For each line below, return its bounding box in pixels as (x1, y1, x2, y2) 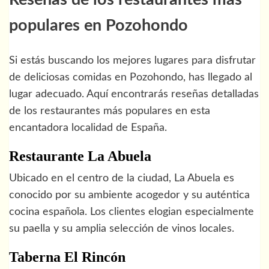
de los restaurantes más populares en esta (9, 105, 210, 116)
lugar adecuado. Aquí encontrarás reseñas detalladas (9, 88, 259, 100)
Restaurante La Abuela (9, 148, 151, 164)
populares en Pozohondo (9, 17, 188, 34)
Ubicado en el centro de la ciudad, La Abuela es (9, 172, 234, 184)
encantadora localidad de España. (9, 122, 167, 133)
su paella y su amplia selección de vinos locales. (9, 223, 234, 234)
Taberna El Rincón (9, 249, 125, 265)
